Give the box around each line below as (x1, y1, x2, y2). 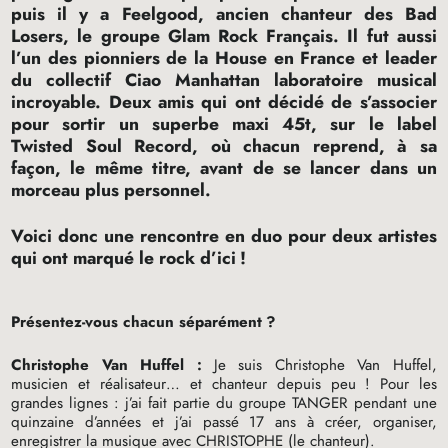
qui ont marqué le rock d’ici (11, 245, 237, 272)
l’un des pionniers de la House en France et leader (11, 45, 437, 72)
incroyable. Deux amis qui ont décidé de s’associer (11, 89, 437, 116)
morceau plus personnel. (11, 177, 212, 204)
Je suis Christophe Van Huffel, (201, 354, 437, 377)
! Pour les (364, 373, 437, 396)
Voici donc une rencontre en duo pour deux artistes (11, 223, 437, 250)
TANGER (291, 392, 348, 415)
